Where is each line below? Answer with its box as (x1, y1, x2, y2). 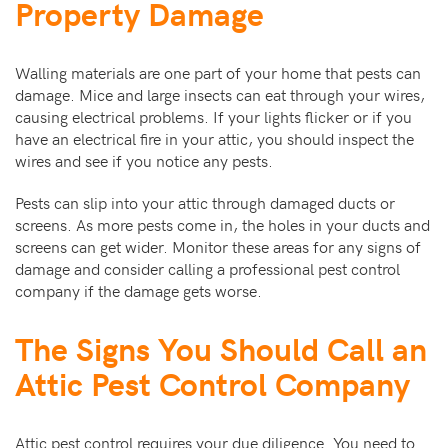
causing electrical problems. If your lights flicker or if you (15, 104, 412, 127)
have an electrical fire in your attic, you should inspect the (15, 126, 414, 149)
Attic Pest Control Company (15, 360, 410, 405)
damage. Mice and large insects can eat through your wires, (15, 82, 425, 105)
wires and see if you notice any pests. (15, 148, 277, 171)
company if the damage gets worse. (15, 278, 262, 301)
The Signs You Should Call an (15, 325, 427, 370)
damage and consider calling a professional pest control (15, 256, 400, 279)
